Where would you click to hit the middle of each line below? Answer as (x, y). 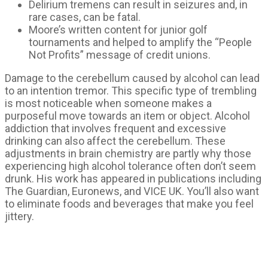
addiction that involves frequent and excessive (115, 128)
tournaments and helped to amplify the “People (140, 42)
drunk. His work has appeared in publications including (133, 179)
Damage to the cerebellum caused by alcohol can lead (132, 78)
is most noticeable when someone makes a (108, 103)
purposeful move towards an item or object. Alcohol (127, 116)
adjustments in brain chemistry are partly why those (128, 153)
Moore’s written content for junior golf (118, 30)
